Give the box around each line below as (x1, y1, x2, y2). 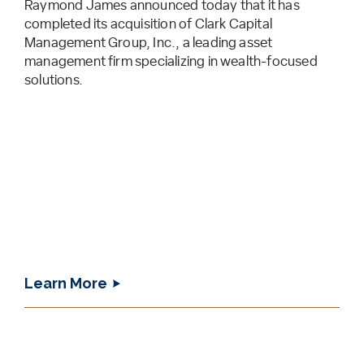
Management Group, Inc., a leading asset (24, 35, 273, 50)
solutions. (24, 72, 83, 87)
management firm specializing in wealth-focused (24, 54, 318, 68)
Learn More (24, 274, 107, 292)
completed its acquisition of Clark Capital (24, 16, 272, 31)
